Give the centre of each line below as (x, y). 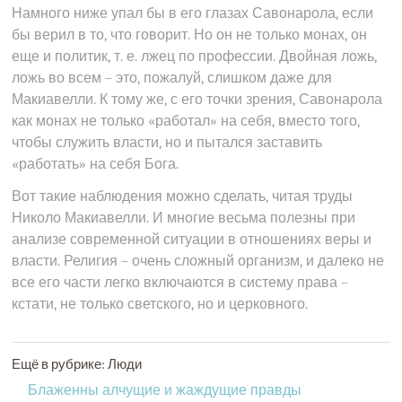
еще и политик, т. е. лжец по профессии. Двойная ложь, (195, 57)
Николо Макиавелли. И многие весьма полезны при (184, 218)
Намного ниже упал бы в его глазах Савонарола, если (193, 13)
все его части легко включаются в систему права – (180, 283)
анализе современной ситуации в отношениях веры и (192, 240)
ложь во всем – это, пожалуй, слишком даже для (172, 78)
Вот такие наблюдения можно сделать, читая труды (183, 197)
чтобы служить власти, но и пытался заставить (167, 143)
